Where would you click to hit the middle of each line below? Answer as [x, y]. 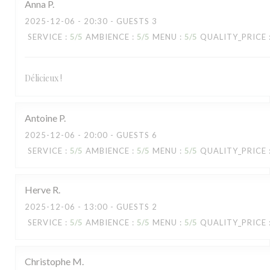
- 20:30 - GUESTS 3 [116, 21]
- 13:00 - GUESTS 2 [116, 207]
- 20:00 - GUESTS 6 [116, 135]
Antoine [41, 118]
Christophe [48, 261]
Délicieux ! [43, 78]
